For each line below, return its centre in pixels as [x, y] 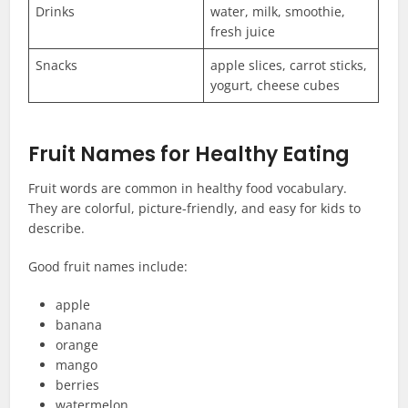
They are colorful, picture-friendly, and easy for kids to [195, 209]
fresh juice [243, 32]
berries [78, 385]
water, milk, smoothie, [278, 12]
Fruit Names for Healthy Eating [189, 155]
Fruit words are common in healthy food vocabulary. [188, 189]
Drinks [56, 12]
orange [77, 345]
